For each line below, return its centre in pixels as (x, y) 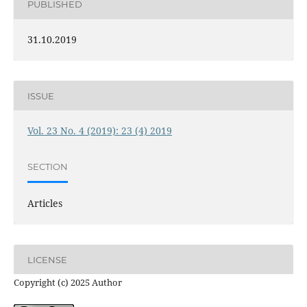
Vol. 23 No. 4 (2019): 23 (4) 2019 (99, 131)
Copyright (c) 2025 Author (67, 283)
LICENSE (47, 259)
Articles (45, 204)
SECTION (47, 166)
